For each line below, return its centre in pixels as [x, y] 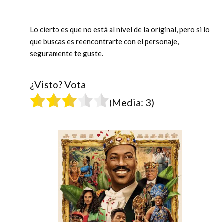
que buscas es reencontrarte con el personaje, [104, 41]
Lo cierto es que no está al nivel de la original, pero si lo [120, 29]
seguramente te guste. [66, 53]
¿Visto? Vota [58, 84]
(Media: [127, 102]
